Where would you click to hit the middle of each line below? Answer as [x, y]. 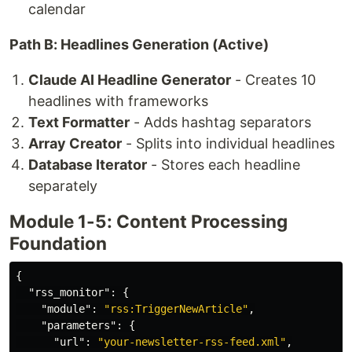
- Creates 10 [273, 80]
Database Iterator [88, 165]
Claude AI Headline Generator [130, 80]
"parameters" [79, 326]
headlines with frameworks [118, 101]
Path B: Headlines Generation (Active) [139, 45]
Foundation [58, 244]
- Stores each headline [224, 165]
